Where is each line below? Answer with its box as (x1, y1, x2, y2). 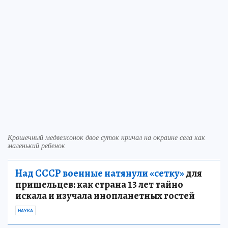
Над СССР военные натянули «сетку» (15, 166, 184, 180)
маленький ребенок (8, 140, 65, 150)
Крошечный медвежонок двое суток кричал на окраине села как (8, 132, 205, 142)
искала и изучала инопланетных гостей (15, 188, 195, 203)
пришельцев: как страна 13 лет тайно (15, 177, 183, 191)
